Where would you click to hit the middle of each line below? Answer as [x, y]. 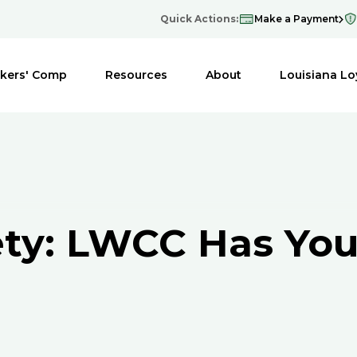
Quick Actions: [199, 19]
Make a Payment [296, 19]
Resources [136, 75]
